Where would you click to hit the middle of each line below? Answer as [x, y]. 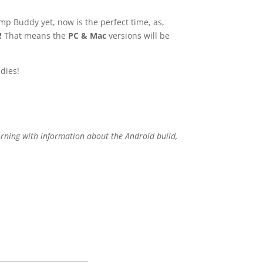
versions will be [138, 36]
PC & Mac [87, 36]
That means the [35, 36]
